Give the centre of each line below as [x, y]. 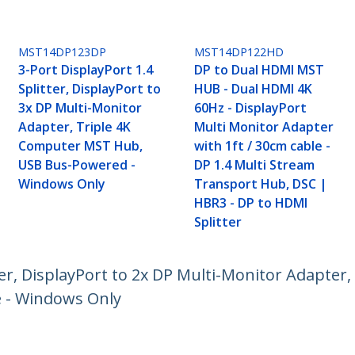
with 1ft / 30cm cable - [263, 146]
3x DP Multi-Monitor [80, 108]
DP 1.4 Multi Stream [255, 165]
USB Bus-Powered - [77, 165]
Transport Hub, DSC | [261, 184]
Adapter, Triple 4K [75, 127]
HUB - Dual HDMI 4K [254, 89]
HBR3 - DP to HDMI [251, 203]
